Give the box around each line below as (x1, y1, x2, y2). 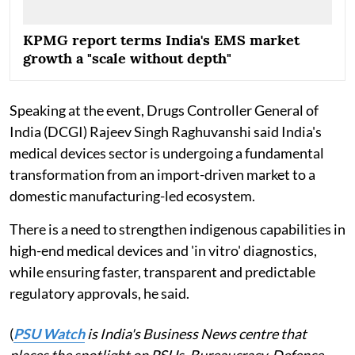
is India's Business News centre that (85, 325, 307, 343)
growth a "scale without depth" (23, 49, 231, 68)
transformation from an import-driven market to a (10, 166, 315, 184)
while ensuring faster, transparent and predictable (10, 263, 315, 281)
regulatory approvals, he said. (10, 284, 189, 303)
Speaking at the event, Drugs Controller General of (10, 101, 319, 120)
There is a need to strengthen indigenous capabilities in (10, 220, 345, 239)
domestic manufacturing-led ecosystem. (10, 187, 255, 205)
